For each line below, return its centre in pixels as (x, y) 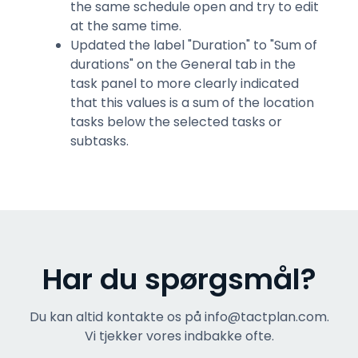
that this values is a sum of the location (192, 103)
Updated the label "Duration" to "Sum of (194, 45)
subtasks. (99, 141)
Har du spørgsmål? (179, 279)
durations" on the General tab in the (183, 64)
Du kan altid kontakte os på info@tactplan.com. (179, 317)
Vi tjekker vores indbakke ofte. (179, 336)
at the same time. (126, 26)
